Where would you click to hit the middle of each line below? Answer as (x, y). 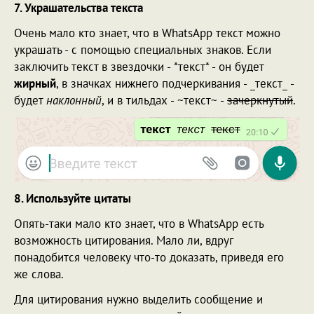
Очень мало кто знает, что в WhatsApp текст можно (147, 33)
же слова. (39, 274)
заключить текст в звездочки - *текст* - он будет (139, 66)
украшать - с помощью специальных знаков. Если (143, 49)
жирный (35, 83)
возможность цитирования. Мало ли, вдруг (123, 240)
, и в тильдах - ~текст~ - (164, 100)
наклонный (74, 100)
